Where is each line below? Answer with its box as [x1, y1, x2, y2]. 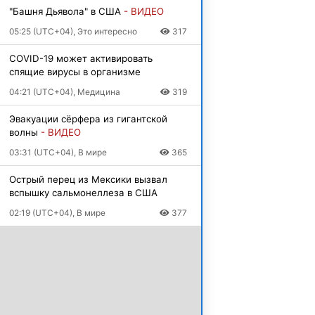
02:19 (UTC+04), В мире [8, 207, 105, 218]
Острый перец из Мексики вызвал [8, 173, 167, 185]
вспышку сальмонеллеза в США [8, 186, 157, 198]
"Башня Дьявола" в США [8, 5, 124, 17]
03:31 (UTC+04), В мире [8, 146, 107, 157]
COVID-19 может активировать [8, 52, 153, 64]
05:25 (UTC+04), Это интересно [8, 25, 137, 37]
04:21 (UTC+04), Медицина [8, 86, 120, 97]
